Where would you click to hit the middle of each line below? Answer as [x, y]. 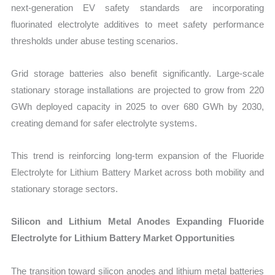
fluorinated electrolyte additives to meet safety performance [137, 24]
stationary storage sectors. [65, 189]
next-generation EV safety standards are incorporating [137, 7]
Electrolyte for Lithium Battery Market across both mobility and [137, 172]
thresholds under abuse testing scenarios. [95, 41]
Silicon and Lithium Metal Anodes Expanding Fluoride [137, 222]
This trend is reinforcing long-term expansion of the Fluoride [137, 156]
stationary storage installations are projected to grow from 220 [137, 90]
